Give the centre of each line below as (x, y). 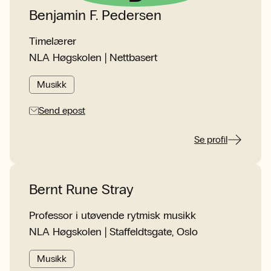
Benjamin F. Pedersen (95, 15)
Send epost (62, 110)
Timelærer (53, 41)
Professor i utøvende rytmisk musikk (113, 215)
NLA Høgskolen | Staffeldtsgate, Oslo (113, 232)
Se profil (211, 139)
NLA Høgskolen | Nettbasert (93, 57)
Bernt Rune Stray (81, 189)
